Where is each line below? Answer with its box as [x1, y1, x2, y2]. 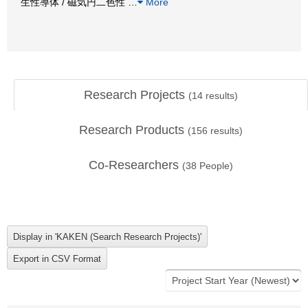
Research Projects [84, 88, 188, 102]
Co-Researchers [89, 158, 182, 172]
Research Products [79, 123, 188, 137]
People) [197, 160, 233, 171]
